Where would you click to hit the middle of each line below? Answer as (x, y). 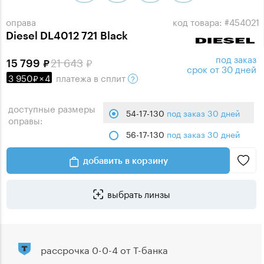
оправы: (26, 120)
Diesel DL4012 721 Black (70, 36)
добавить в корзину (125, 161)
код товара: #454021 (216, 22)
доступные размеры (52, 108)
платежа (74, 77)
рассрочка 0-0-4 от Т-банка (104, 249)
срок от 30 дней (221, 69)
